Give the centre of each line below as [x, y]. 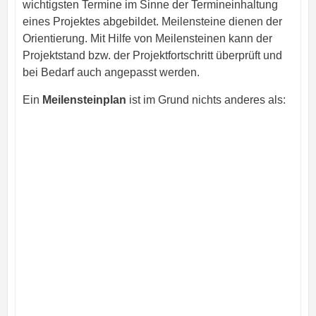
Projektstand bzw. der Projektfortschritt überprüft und [152, 56]
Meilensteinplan [84, 100]
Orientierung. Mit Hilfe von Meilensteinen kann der [147, 39]
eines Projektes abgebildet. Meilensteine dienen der [152, 22]
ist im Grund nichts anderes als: [206, 100]
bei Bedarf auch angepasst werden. [111, 73]
